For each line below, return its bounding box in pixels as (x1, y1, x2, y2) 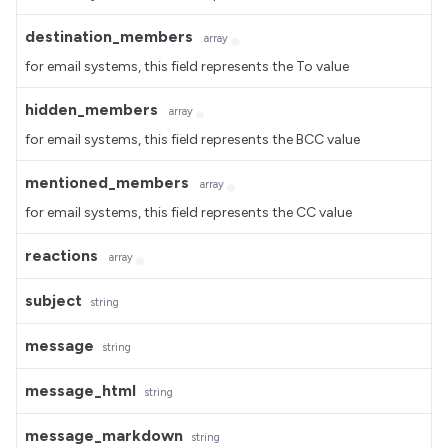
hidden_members (25, 100, 158, 119)
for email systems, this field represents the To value (25, 58, 349, 75)
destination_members (25, 27, 193, 46)
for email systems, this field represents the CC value (25, 204, 352, 221)
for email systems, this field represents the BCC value (25, 131, 360, 148)
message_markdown (25, 426, 183, 445)
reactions (25, 246, 98, 265)
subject (25, 291, 82, 310)
